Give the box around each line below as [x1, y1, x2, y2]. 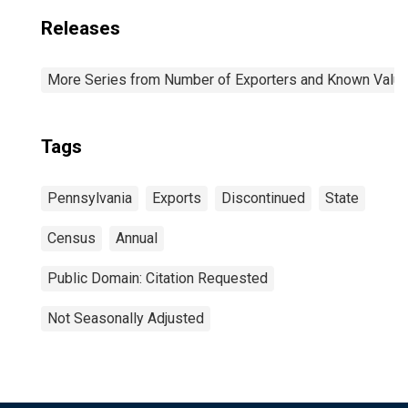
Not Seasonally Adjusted [47, 310, 204, 327]
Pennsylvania [47, 189, 132, 207]
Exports [152, 189, 201, 207]
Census [47, 229, 96, 247]
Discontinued [221, 189, 305, 207]
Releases [41, 17, 120, 39]
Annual [116, 229, 158, 247]
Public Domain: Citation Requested [47, 270, 268, 287]
